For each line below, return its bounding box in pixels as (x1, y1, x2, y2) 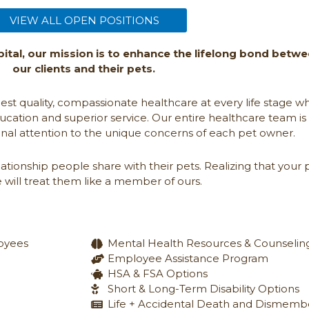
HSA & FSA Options (107, 267, 208, 281)
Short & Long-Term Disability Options (107, 282, 299, 296)
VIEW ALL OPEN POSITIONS (9, 14, 159, 28)
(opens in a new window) (83, 6, 213, 20)
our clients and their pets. (12, 62, 156, 76)
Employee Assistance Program (107, 252, 268, 266)
